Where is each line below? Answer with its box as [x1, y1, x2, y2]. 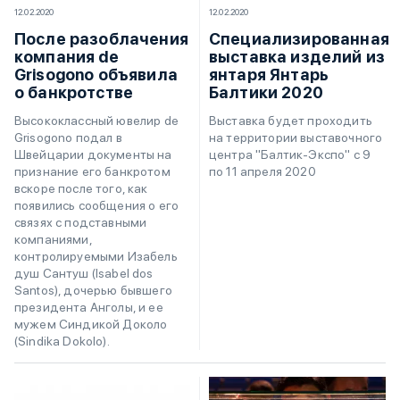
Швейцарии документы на [14, 146, 172, 162]
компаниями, [14, 231, 92, 246]
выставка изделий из [209, 47, 386, 67]
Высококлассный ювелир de [14, 112, 179, 128]
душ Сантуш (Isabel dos [14, 265, 154, 280]
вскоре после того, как [14, 180, 148, 196]
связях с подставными [14, 214, 147, 229]
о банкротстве [14, 82, 134, 102]
